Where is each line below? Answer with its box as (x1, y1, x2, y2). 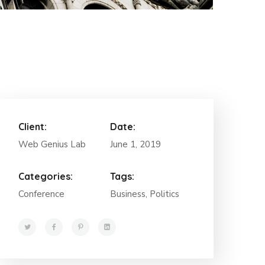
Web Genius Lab (18, 138, 86, 151)
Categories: (18, 170, 73, 183)
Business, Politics (110, 188, 179, 201)
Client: (18, 121, 47, 133)
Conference (18, 188, 64, 201)
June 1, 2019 (110, 138, 161, 151)
